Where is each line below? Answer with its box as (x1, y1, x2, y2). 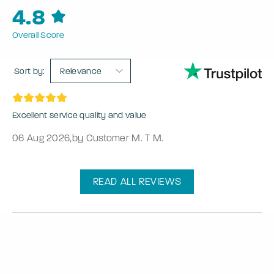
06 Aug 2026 (12, 132, 70, 144)
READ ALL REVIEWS (92, 176, 182, 188)
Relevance (60, 66, 102, 77)
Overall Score (12, 30, 64, 41)
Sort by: (14, 65, 45, 76)
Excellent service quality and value (12, 110, 147, 121)
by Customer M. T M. (72, 132, 164, 144)
